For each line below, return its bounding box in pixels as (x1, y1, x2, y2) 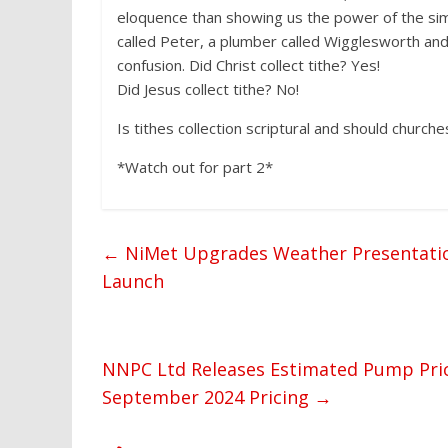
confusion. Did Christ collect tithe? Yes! (117, 55, 380, 75)
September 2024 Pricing (102, 385, 314, 409)
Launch (102, 269, 164, 293)
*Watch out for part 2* (117, 157, 273, 177)
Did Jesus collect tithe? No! (117, 79, 299, 99)
